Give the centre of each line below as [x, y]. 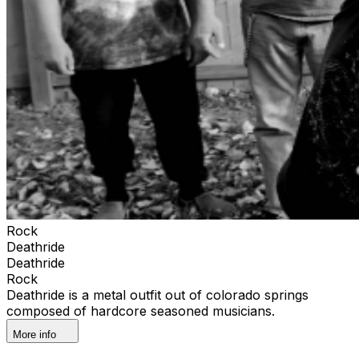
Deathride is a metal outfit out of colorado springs [157, 294]
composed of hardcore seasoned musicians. [141, 311]
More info [34, 334]
